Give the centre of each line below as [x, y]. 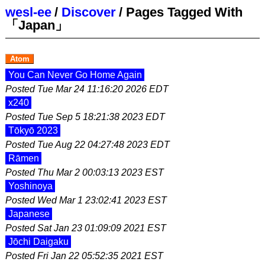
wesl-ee [28, 12]
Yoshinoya [30, 186]
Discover [89, 12]
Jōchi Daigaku [38, 242]
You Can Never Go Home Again [75, 75]
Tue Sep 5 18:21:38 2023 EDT [101, 117]
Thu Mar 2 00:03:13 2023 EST [101, 172]
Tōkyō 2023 [33, 130]
